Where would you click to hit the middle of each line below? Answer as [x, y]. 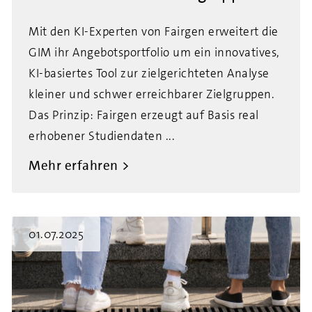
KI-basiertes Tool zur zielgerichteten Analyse [149, 73]
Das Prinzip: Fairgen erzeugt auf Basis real [144, 115]
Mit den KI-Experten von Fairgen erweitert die [154, 31]
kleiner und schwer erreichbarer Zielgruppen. [151, 94]
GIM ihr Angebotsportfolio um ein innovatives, [154, 52]
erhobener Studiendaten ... [102, 136]
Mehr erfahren [73, 165]
